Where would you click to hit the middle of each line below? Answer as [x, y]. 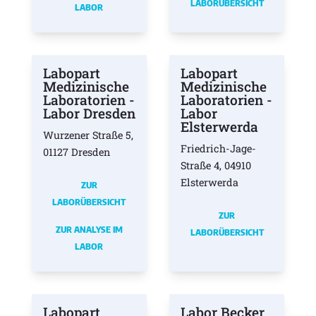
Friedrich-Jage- [218, 149]
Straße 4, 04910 [215, 166]
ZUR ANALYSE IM [89, 230]
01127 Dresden [76, 152]
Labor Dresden [89, 114]
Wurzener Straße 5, [88, 135]
